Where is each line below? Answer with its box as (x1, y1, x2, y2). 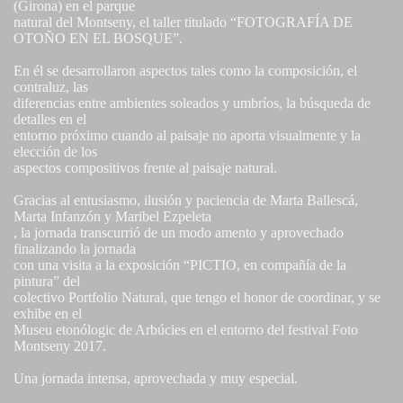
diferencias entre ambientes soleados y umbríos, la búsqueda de (13, 95, 371, 112)
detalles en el (13, 112, 86, 128)
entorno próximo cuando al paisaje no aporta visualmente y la (13, 128, 361, 144)
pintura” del (13, 273, 80, 290)
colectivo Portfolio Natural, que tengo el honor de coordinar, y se (13, 290, 381, 306)
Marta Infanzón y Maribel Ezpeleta (13, 209, 211, 225)
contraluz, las (13, 79, 88, 95)
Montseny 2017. (13, 338, 106, 354)
